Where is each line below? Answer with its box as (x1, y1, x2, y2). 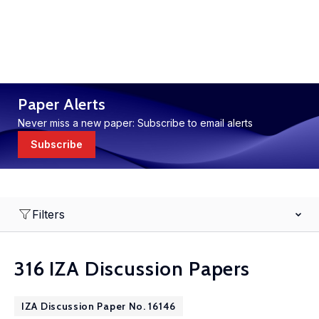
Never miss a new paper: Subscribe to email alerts (18, 117, 253, 129)
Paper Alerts (18, 95, 106, 114)
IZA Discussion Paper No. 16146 (21, 300, 176, 313)
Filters (32, 207, 65, 221)
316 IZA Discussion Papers (14, 256, 250, 281)
